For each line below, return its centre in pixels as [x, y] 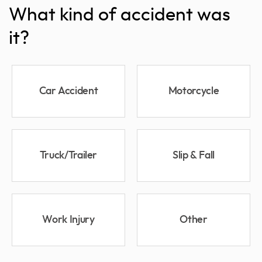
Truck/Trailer [68, 156]
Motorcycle [194, 92]
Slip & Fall [193, 156]
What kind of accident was [120, 15]
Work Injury [68, 220]
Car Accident [68, 92]
